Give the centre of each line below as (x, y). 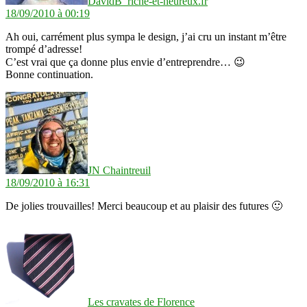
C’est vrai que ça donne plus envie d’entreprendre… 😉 (125, 62)
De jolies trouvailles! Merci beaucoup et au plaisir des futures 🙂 (144, 206)
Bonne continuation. (49, 75)
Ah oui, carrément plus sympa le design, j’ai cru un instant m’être (146, 37)
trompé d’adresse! (44, 49)
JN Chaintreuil (119, 171)
